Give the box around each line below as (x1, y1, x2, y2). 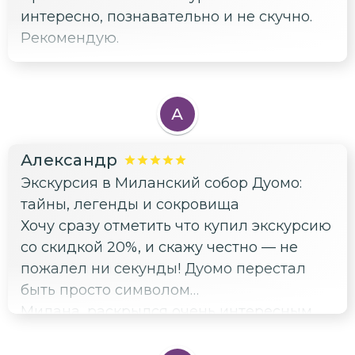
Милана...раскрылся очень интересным (21, 302, 312, 320)
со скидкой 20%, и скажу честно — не (21, 238, 298, 256)
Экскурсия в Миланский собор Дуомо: (21, 174, 302, 192)
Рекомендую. (21, 29, 119, 47)
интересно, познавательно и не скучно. (21, 7, 312, 25)
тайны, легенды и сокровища (21, 195, 239, 213)
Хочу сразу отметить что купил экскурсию (21, 216, 331, 235)
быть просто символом (21, 281, 190, 299)
